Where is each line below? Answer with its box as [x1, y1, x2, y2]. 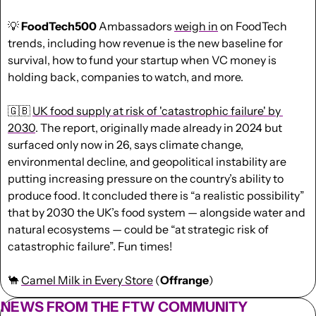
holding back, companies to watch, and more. [8, 69, 243, 84]
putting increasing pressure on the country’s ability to [8, 171, 284, 186]
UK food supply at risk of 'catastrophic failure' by [32, 103, 281, 118]
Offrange [160, 272, 209, 287]
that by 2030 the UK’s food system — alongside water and [8, 205, 305, 219]
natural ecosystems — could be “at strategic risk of [8, 221, 269, 236]
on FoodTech [218, 18, 287, 33]
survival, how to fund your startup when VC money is [8, 52, 276, 67]
